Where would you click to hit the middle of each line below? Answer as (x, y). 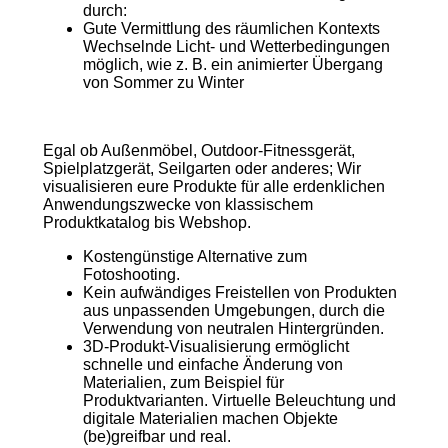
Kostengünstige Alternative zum (194, 256)
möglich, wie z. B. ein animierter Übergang (232, 64)
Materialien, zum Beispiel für (183, 382)
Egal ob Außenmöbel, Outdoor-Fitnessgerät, (198, 150)
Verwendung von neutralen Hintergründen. (233, 328)
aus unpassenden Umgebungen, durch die (233, 310)
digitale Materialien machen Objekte (210, 418)
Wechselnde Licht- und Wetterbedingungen (236, 46)
